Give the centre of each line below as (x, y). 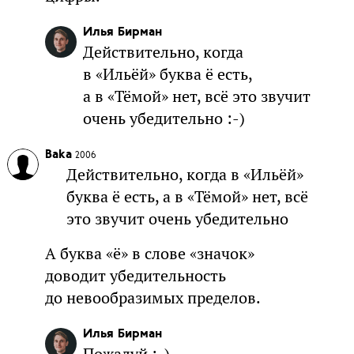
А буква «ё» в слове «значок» (149, 253)
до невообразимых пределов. (153, 298)
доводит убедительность (135, 275)
